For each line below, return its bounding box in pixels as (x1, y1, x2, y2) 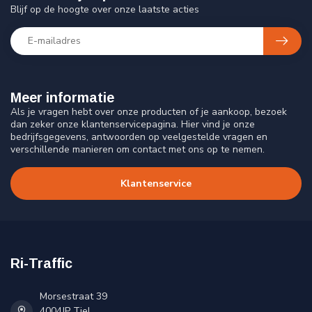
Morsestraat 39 (40, 290, 107, 304)
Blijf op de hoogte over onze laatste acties (10, 2, 199, 16)
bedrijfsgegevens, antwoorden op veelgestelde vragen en (10, 130, 267, 143)
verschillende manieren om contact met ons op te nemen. (10, 142, 265, 156)
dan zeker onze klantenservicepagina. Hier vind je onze (10, 117, 255, 131)
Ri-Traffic (10, 256, 72, 272)
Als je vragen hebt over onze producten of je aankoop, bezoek (10, 104, 287, 118)
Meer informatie (10, 89, 114, 105)
